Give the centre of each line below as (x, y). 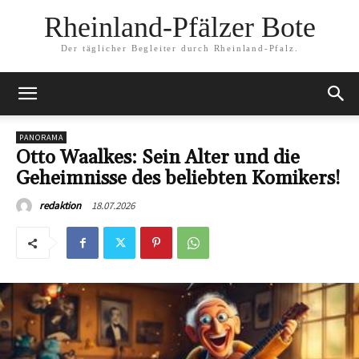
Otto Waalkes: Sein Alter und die (158, 158)
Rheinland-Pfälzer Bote (179, 28)
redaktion (60, 206)
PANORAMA (41, 137)
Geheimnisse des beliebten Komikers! (178, 179)
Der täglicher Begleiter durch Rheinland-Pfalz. (179, 48)
